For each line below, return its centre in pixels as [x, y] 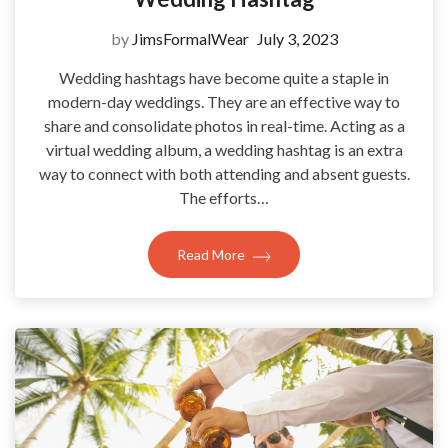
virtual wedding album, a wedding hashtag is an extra [224, 150]
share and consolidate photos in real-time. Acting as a [224, 126]
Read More [212, 255]
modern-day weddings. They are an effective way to [224, 102]
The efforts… [224, 198]
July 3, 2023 [297, 39]
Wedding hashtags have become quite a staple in [224, 78]
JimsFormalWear [190, 39]
